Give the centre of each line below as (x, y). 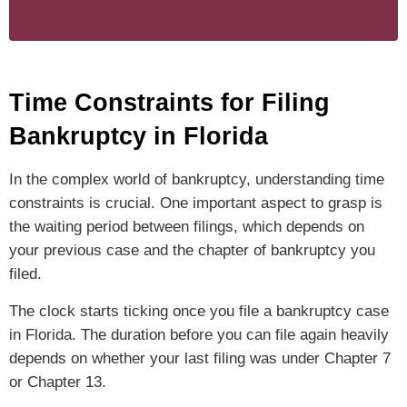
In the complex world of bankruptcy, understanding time (197, 180)
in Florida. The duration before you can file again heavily (199, 334)
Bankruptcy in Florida (139, 137)
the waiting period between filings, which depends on (187, 227)
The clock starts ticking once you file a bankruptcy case (199, 311)
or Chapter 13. (58, 382)
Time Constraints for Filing (169, 103)
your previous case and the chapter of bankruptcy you (192, 251)
